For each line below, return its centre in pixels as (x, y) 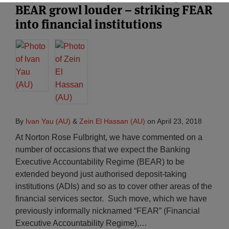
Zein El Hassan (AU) (112, 121)
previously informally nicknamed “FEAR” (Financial (108, 211)
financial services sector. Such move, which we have (111, 199)
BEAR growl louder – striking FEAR (114, 10)
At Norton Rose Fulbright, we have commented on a (109, 137)
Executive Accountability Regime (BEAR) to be (100, 162)
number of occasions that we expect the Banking (103, 150)
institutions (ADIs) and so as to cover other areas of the (114, 186)
